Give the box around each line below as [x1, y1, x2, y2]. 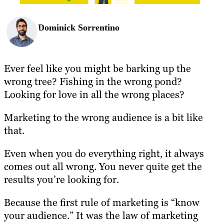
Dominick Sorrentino [38, 22, 119, 33]
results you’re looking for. [4, 172, 119, 186]
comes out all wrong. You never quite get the [4, 159, 202, 173]
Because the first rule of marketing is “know [4, 195, 199, 209]
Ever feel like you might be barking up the [4, 61, 191, 75]
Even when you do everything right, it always [4, 146, 204, 160]
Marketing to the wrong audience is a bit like [4, 110, 203, 124]
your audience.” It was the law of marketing [4, 208, 198, 222]
